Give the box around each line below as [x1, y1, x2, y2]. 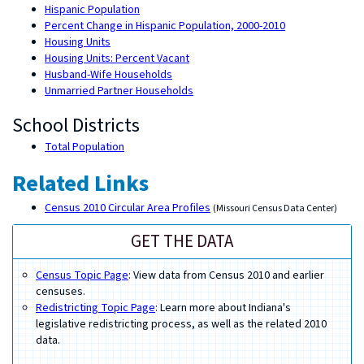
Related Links [12, 167, 149, 200]
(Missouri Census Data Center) [213, 201, 337, 215]
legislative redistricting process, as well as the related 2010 [36, 316, 327, 332]
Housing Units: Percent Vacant [45, 50, 189, 67]
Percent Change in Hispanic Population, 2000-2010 [45, 18, 285, 34]
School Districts [12, 111, 140, 140]
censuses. [36, 284, 85, 300]
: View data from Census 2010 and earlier [128, 267, 324, 284]
